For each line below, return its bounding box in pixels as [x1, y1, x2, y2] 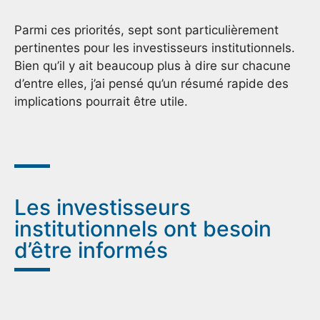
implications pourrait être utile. [14, 94, 188, 109]
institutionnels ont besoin [14, 216, 271, 242]
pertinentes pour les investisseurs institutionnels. [14, 40, 295, 55]
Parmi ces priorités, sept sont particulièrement [14, 22, 279, 37]
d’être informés [14, 237, 168, 264]
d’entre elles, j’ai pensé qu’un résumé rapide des [14, 76, 289, 91]
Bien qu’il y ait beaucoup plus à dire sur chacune [14, 58, 291, 73]
